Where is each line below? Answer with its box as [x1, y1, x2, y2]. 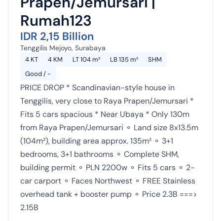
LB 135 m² [110, 55, 138, 64]
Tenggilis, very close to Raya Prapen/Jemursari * [20, 96, 194, 106]
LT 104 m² [73, 55, 100, 64]
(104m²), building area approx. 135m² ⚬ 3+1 [20, 136, 173, 146]
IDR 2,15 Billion [20, 29, 94, 43]
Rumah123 [20, 11, 92, 30]
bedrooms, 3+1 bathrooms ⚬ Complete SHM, [20, 149, 179, 159]
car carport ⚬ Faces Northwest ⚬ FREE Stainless [20, 176, 195, 186]
